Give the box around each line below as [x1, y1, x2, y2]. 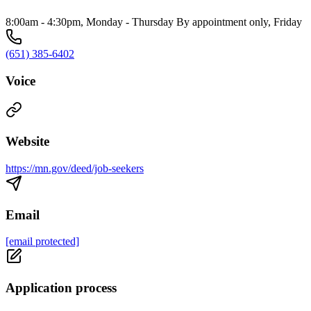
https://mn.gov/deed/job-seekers [6, 162, 144, 174]
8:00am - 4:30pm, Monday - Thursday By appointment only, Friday [6, 16, 302, 28]
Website [6, 134, 49, 149]
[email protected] [6, 235, 79, 248]
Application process [6, 280, 117, 296]
